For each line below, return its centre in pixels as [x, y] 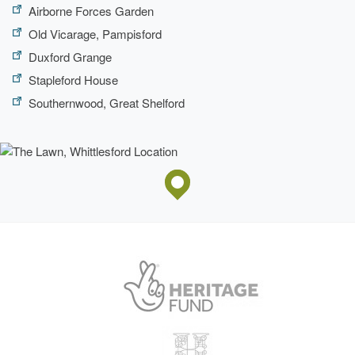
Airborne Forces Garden [91, 10]
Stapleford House [73, 79]
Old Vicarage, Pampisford [95, 33]
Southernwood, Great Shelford [107, 102]
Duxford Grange [70, 56]
